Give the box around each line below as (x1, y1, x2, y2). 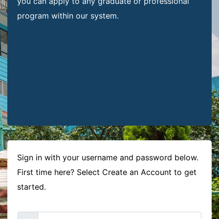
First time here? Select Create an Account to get (17, 167, 197, 177)
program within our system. (17, 11, 119, 21)
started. (17, 182, 46, 192)
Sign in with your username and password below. (17, 153, 198, 163)
